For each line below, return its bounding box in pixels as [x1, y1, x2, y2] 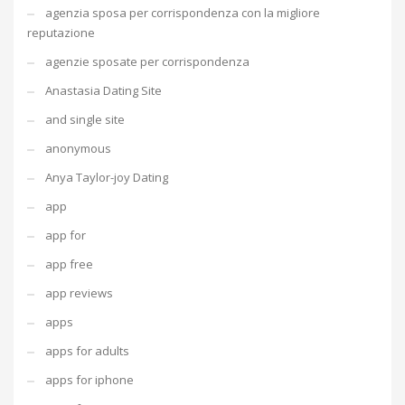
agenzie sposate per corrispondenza [45, 53, 250, 70]
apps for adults [45, 343, 129, 359]
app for [45, 227, 86, 243]
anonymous [45, 140, 111, 156]
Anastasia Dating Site [45, 82, 162, 99]
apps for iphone [45, 372, 134, 388]
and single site [45, 111, 125, 127]
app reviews [45, 285, 113, 301]
